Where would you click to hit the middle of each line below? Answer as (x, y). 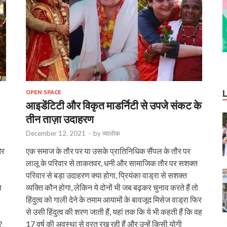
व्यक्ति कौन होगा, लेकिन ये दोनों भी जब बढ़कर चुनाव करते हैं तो (112, 187)
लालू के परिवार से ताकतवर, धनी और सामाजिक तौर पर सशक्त (112, 163)
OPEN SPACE (44, 92)
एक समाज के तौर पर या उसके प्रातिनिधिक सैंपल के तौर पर (108, 150)
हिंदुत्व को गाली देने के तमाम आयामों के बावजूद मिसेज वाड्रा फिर (114, 199)
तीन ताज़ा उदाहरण (60, 119)
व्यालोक (111, 133)
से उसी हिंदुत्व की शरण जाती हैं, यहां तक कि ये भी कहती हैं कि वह (114, 211)
